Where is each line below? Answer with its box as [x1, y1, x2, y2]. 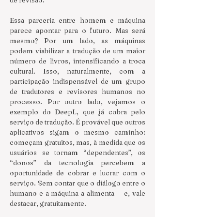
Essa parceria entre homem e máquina [10, 16, 145, 25]
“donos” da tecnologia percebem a [10, 158, 145, 167]
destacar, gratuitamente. [10, 199, 86, 208]
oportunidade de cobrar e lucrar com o [10, 169, 145, 177]
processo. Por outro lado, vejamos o [10, 97, 145, 106]
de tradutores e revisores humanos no [10, 87, 145, 96]
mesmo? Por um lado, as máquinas [10, 36, 145, 45]
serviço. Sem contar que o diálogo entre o [10, 179, 145, 187]
